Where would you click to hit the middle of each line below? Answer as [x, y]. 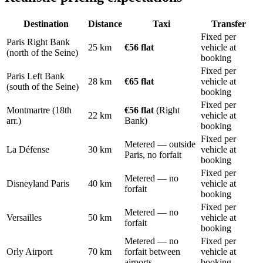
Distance [105, 24]
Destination [46, 24]
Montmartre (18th [39, 110]
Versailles [24, 218]
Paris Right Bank [38, 42]
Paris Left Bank [36, 76]
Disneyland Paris [38, 184]
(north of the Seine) [42, 53]
